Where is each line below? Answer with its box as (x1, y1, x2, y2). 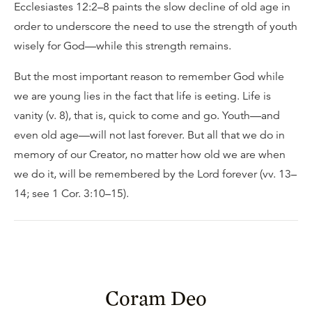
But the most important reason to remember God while (14, 70, 284, 84)
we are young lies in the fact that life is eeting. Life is (14, 89, 271, 103)
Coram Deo (105, 285, 207, 310)
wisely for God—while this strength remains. (14, 39, 231, 53)
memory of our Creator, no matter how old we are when (14, 148, 286, 162)
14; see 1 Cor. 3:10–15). (14, 187, 129, 201)
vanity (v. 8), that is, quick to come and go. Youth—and (14, 109, 280, 123)
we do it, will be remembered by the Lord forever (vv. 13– (14, 167, 297, 181)
